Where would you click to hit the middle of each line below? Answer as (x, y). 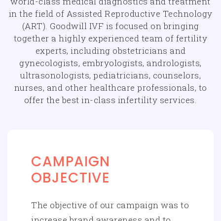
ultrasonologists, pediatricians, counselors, (110, 75)
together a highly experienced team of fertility (110, 38)
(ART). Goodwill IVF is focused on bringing (110, 26)
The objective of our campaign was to (110, 205)
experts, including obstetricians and (110, 51)
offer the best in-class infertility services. (110, 100)
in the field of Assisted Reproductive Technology (110, 14)
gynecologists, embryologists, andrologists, (110, 63)
